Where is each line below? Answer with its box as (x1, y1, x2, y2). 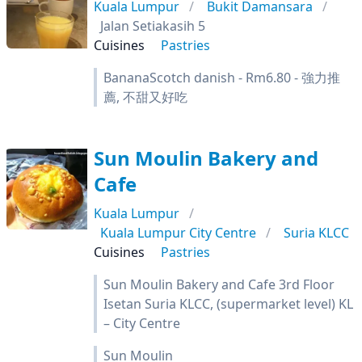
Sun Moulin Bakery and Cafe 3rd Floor (103, 276, 335, 293)
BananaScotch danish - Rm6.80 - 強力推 (103, 69, 340, 86)
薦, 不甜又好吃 (103, 88, 187, 106)
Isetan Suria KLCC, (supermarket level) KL (103, 295, 353, 313)
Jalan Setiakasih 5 (100, 17, 205, 35)
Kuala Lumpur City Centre (100, 224, 256, 242)
